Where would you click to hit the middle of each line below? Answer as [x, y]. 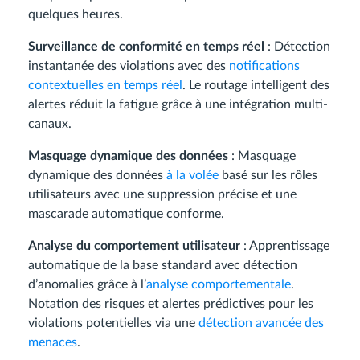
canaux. [50, 123]
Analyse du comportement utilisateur [134, 245]
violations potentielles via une [113, 323]
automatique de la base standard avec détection [163, 265]
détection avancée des [261, 323]
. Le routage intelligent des [256, 85]
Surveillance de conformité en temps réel [146, 46]
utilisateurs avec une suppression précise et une [162, 194]
